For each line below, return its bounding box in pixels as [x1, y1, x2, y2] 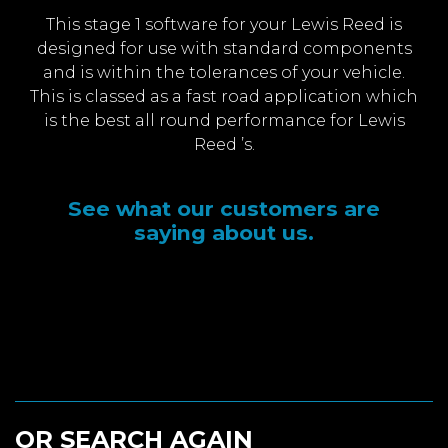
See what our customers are [68, 196, 380, 222]
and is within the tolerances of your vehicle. [43, 63, 405, 83]
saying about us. [134, 220, 314, 246]
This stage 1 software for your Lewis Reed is [46, 15, 402, 35]
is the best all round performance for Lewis [43, 111, 405, 131]
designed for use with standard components [36, 39, 412, 59]
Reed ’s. [193, 135, 255, 155]
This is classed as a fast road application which [30, 87, 418, 107]
